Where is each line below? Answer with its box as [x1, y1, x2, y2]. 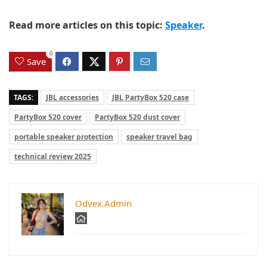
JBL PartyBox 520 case [112, 92, 189, 103]
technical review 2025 [14, 151, 91, 162]
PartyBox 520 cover [14, 111, 82, 122]
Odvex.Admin [75, 197, 132, 209]
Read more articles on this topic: [9, 18, 165, 32]
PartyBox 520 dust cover [95, 111, 180, 122]
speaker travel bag [126, 131, 193, 142]
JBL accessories [46, 92, 99, 103]
